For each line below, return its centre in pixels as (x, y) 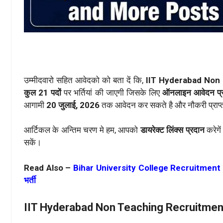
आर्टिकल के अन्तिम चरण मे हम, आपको (82, 130)
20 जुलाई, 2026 (74, 105)
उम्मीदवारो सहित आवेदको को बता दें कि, (85, 80)
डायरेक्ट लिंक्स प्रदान (172, 130)
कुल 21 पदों (43, 92)
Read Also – (49, 167)
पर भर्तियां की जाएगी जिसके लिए (111, 92)
